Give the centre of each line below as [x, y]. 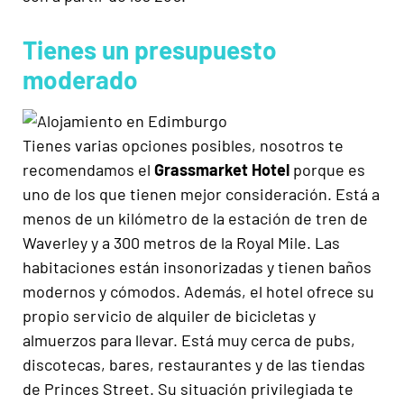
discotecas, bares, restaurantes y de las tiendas [194, 365]
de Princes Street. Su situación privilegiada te [188, 389]
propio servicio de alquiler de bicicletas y [169, 316]
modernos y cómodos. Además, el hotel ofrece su [198, 292]
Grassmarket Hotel [224, 170]
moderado [80, 80]
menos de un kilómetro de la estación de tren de [195, 219]
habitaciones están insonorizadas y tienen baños [197, 267]
